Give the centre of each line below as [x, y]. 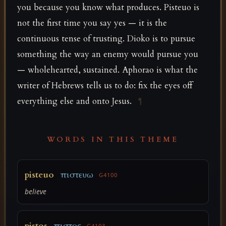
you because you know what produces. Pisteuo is [108, 8]
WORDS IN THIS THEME [113, 140]
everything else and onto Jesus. [76, 101]
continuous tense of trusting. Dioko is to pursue [106, 39]
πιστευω [77, 175]
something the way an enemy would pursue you [108, 54]
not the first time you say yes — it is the [92, 23]
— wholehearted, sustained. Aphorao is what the [108, 70]
